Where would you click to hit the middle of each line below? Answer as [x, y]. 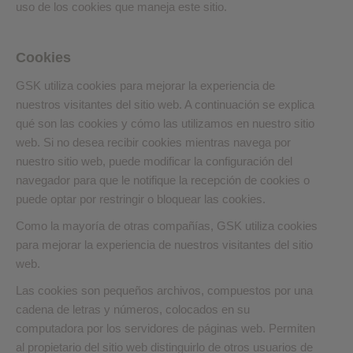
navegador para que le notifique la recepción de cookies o [163, 180]
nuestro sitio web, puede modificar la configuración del [154, 161]
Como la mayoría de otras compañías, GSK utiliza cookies [167, 226]
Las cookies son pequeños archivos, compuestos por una [164, 290]
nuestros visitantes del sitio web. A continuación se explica [165, 104]
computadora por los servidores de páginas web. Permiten [165, 328]
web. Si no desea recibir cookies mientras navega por [153, 142]
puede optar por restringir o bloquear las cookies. [141, 199]
